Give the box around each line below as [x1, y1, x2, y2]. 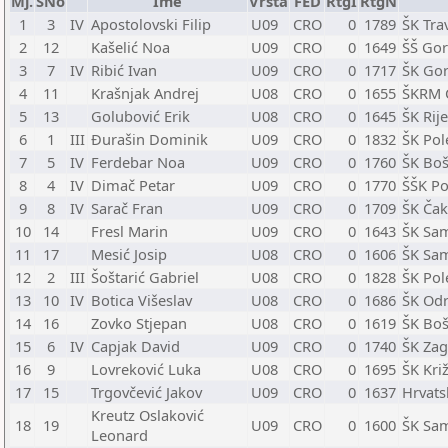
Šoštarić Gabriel [91, 267, 199, 287]
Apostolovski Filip [91, 14, 211, 34]
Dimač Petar [91, 175, 175, 195]
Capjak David [91, 336, 180, 356]
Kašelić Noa [91, 37, 170, 57]
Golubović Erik [91, 106, 190, 126]
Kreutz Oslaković [91, 405, 204, 425]
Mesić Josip [91, 244, 167, 264]
